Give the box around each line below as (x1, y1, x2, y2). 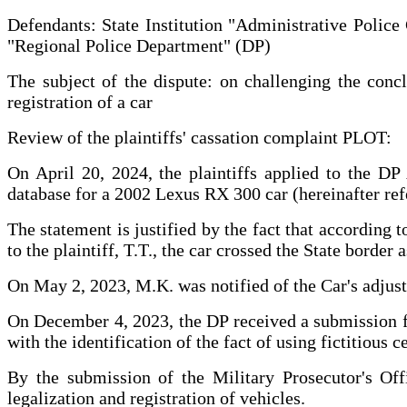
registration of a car (7, 91, 153, 112)
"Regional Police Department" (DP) (7, 35, 271, 55)
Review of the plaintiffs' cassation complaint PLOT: (7, 126, 392, 147)
